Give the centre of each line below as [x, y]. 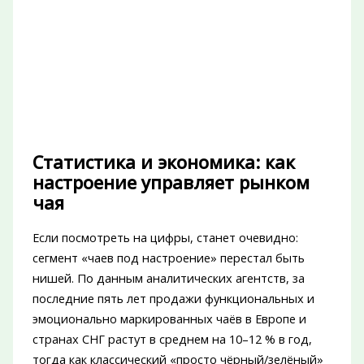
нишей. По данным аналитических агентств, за [168, 278]
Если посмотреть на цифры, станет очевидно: [165, 238]
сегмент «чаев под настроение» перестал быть [168, 258]
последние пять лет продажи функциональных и [173, 299]
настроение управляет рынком [171, 182]
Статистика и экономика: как [163, 162]
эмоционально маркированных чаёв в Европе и [169, 319]
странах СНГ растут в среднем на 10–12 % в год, [172, 339]
